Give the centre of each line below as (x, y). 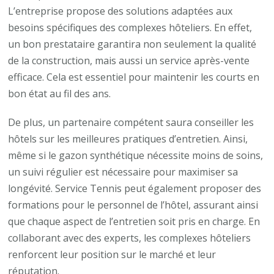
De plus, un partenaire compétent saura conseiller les (131, 123)
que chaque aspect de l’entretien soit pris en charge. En (134, 222)
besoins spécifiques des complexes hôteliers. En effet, (130, 28)
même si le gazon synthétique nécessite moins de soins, (136, 156)
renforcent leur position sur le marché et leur (112, 255)
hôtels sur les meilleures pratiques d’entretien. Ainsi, (128, 139)
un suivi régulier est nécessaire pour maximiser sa (123, 172)
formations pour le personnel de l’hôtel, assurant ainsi (133, 205)
